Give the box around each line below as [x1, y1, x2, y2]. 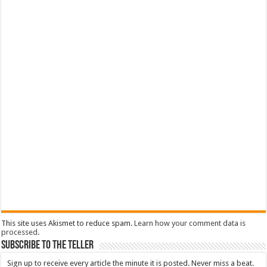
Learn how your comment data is [134, 218, 246, 228]
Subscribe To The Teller [1, 239, 94, 252]
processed [1, 227, 38, 237]
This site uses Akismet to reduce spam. [1, 218, 135, 228]
